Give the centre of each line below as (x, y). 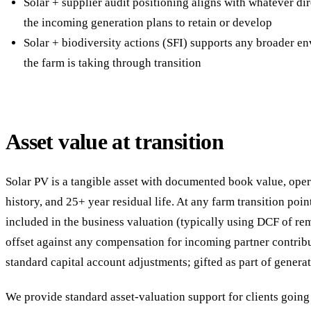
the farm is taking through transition (112, 62)
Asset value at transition (115, 141)
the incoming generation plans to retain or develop (148, 22)
